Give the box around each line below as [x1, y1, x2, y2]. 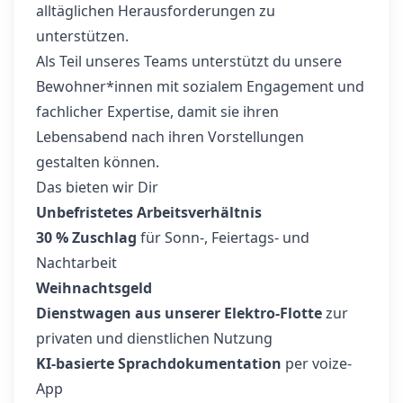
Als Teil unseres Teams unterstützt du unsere [36, 51, 342, 71]
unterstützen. [36, 26, 129, 46]
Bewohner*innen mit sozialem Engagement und [36, 76, 364, 96]
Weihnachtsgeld [36, 278, 152, 298]
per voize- [282, 354, 352, 373]
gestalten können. [36, 152, 159, 172]
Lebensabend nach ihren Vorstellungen [36, 127, 304, 147]
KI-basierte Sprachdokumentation [36, 354, 282, 373]
